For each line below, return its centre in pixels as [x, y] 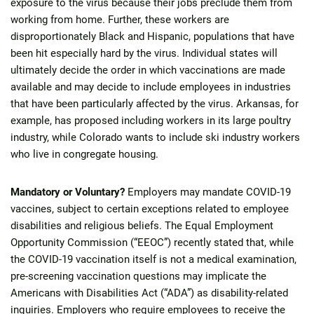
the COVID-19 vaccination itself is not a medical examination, [153, 259]
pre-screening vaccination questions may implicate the [138, 276]
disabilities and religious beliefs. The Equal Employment [142, 226]
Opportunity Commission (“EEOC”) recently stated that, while [152, 243]
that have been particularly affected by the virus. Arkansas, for [155, 104]
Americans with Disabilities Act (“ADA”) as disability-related [149, 293]
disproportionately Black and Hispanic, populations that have [152, 36]
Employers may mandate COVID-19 [208, 192]
